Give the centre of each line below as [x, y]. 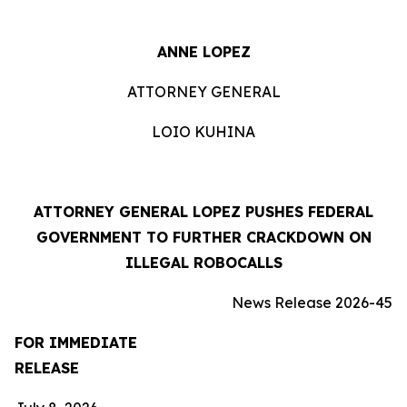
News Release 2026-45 [312, 303]
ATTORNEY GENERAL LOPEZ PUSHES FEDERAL [203, 212]
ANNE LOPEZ [203, 52]
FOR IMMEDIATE [76, 342]
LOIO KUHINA [203, 132]
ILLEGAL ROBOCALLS [203, 263]
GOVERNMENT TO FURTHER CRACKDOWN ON [203, 237]
